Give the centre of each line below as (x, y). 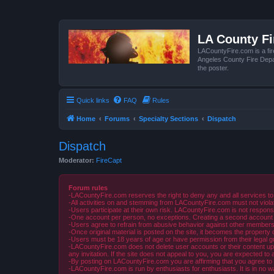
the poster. (213, 68)
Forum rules (88, 188)
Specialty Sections (168, 118)
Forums (117, 118)
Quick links (93, 100)
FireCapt (109, 160)
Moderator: (76, 160)
